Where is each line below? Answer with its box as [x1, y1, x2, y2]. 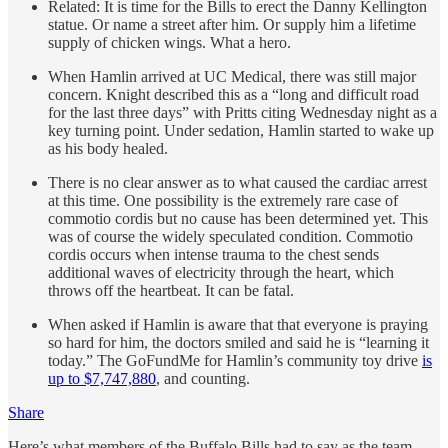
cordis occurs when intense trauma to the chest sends [48, 245, 379, 263]
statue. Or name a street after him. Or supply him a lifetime [48, 15, 416, 33]
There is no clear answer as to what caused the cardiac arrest [48, 173, 427, 191]
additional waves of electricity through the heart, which [48, 263, 394, 281]
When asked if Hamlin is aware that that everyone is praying [48, 315, 428, 333]
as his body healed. [48, 139, 168, 157]
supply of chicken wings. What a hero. [48, 33, 291, 51]
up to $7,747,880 [48, 369, 156, 387]
